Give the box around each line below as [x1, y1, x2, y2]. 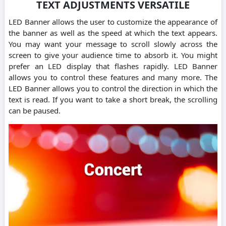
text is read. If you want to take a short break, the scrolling [9, 94, 217, 105]
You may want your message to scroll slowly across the [9, 39, 217, 49]
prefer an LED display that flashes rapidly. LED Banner [9, 61, 217, 72]
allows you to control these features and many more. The [9, 72, 217, 83]
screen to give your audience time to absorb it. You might [9, 50, 217, 61]
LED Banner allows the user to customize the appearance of [9, 17, 217, 27]
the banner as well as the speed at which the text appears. [9, 28, 217, 38]
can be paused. [9, 105, 61, 116]
